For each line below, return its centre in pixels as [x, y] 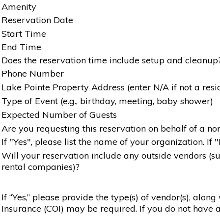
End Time [21, 47]
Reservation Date [37, 20]
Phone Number [33, 73]
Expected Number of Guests [59, 114]
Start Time [24, 33]
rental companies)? [41, 166]
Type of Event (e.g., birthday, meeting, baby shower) [107, 101]
